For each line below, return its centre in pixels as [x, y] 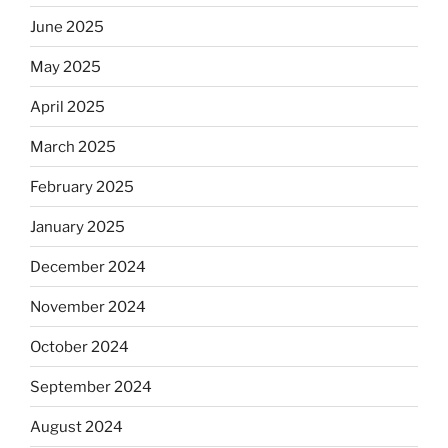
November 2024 [88, 306]
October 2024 [79, 346]
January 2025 [77, 226]
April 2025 [67, 106]
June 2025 [67, 26]
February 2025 [82, 186]
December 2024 [88, 266]
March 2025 [73, 146]
